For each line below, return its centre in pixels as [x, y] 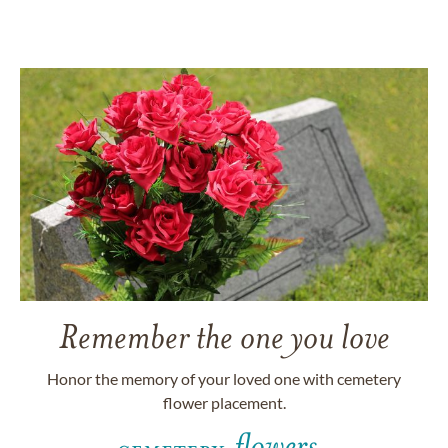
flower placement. [224, 402]
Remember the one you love [224, 336]
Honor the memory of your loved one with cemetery [224, 378]
